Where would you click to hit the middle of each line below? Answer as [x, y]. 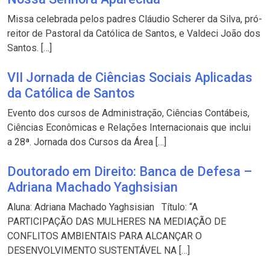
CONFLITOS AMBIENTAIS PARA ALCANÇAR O [105, 236]
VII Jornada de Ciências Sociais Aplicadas [130, 77]
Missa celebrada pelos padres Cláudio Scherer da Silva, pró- [135, 19]
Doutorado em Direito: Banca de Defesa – [130, 171]
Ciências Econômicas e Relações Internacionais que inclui [129, 127]
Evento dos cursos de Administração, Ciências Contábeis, [128, 113]
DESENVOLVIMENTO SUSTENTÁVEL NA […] [99, 250]
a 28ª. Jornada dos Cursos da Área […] [87, 142]
